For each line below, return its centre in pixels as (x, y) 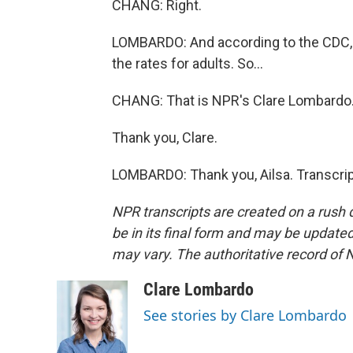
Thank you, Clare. (165, 137)
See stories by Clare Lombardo (245, 315)
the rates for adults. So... (188, 63)
